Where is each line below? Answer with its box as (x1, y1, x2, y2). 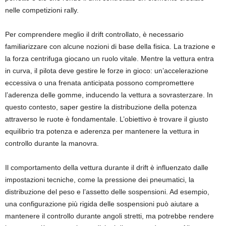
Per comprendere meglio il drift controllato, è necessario (5, 30, 184, 38)
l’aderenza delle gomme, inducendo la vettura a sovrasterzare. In (5, 91, 213, 99)
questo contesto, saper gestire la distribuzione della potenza (5, 103, 197, 111)
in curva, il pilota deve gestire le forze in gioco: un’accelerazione (5, 67, 208, 75)
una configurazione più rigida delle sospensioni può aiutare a (5, 200, 199, 208)
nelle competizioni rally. (5, 6, 79, 14)
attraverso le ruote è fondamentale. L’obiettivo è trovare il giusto (5, 115, 208, 123)
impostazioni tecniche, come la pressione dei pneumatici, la (5, 176, 194, 184)
